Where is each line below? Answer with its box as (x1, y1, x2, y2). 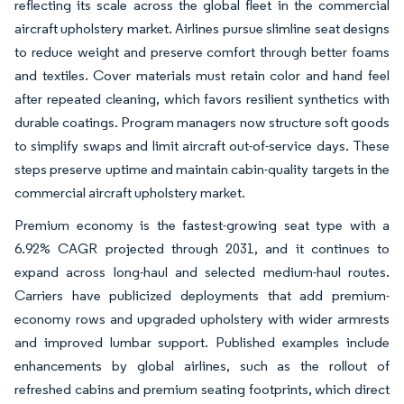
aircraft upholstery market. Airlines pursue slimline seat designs (14, 19, 390, 37)
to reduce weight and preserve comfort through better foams (14, 42, 390, 60)
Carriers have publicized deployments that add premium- (14, 286, 390, 304)
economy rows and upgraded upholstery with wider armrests (14, 309, 390, 327)
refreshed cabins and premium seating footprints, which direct (14, 380, 390, 398)
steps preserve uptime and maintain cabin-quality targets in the (14, 160, 390, 178)
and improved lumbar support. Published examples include (14, 333, 390, 351)
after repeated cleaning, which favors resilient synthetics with (14, 89, 390, 107)
